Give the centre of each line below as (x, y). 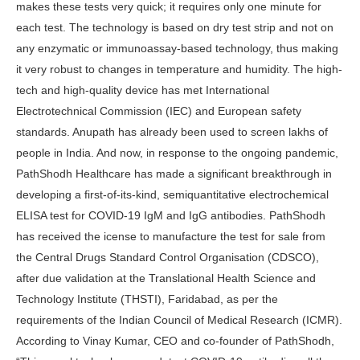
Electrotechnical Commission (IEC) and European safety (159, 111)
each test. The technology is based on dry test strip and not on (175, 28)
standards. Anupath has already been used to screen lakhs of (172, 132)
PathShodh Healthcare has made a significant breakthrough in (174, 174)
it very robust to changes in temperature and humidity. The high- (179, 70)
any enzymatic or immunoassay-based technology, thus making (177, 49)
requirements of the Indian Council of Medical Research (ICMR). (179, 320)
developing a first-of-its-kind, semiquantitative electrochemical (172, 195)
